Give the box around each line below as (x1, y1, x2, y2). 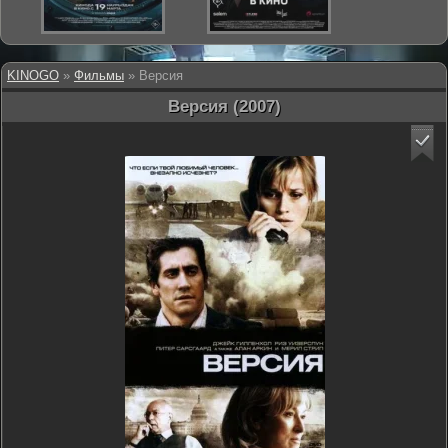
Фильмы (74, 68, 124, 83)
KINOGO (7, 68, 59, 83)
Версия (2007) (167, 97, 281, 116)
